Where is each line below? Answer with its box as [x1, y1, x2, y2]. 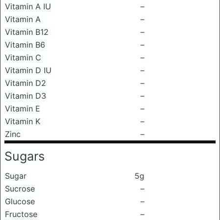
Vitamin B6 [5, 40, 45, 50]
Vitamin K [5, 116, 40, 126]
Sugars [4, 149, 45, 164]
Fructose [5, 209, 37, 219]
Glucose [5, 196, 35, 206]
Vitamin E [5, 104, 40, 113]
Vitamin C [5, 53, 41, 62]
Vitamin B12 [5, 27, 49, 37]
